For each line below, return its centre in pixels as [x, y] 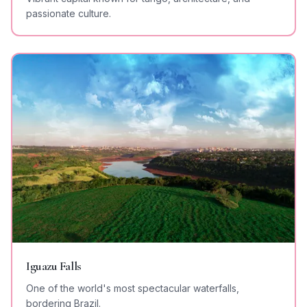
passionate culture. [69, 14]
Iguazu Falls [54, 266]
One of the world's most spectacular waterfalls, [133, 288]
